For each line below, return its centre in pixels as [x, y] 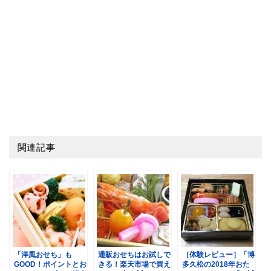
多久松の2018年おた [216, 264]
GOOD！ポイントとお [50, 264]
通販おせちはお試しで [134, 254]
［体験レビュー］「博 [218, 254]
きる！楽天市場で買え [134, 264]
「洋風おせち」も [43, 254]
